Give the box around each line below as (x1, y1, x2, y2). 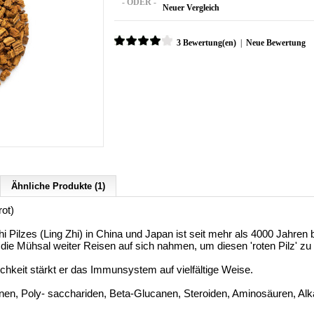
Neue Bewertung (246, 38, 306, 48)
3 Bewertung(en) (177, 38, 236, 48)
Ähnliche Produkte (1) (11, 181, 105, 191)
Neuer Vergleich (163, 3, 219, 13)
